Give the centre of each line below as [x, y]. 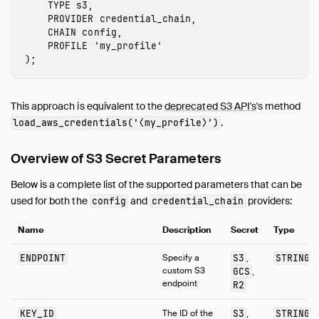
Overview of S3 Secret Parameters [116, 159]
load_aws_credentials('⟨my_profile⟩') [116, 123]
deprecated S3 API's [210, 106]
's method [278, 106]
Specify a [181, 257]
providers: [268, 201]
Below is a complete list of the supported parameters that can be [157, 185]
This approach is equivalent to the [88, 106]
